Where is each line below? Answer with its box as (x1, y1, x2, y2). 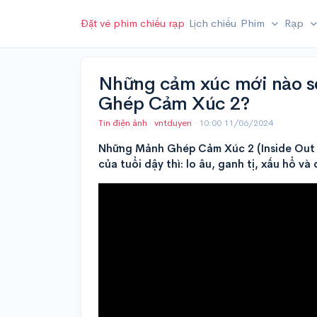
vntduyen (154, 117, 194, 129)
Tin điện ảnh (98, 117, 147, 129)
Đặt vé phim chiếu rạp (81, 16, 185, 30)
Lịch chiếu (189, 16, 236, 30)
